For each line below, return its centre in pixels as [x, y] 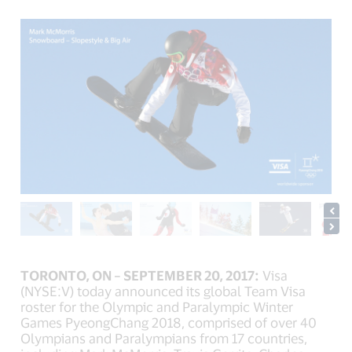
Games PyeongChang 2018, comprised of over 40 [169, 322]
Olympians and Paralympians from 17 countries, [164, 337]
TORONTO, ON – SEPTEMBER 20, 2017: [140, 275]
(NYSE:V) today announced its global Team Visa [163, 290]
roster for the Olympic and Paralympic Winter [157, 306]
